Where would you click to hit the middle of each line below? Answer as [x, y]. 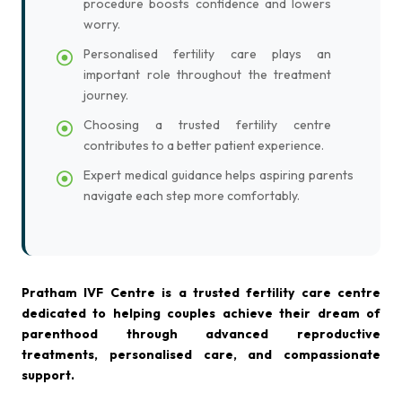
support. [48, 375]
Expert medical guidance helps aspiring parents [218, 175]
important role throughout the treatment [207, 74]
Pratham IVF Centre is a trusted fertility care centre [201, 293]
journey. [106, 95]
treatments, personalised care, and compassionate [201, 354]
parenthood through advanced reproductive [201, 334]
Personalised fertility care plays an [207, 54]
